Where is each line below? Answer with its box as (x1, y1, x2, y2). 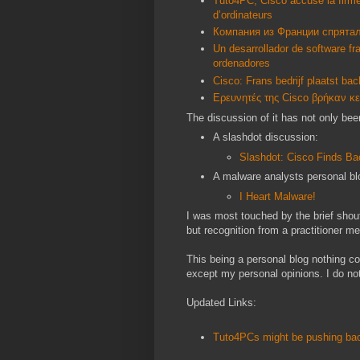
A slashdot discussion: (213, 131, 318, 144)
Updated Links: (186, 297, 256, 309)
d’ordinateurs (213, 8, 272, 21)
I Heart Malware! (239, 190, 316, 202)
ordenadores (213, 57, 270, 70)
